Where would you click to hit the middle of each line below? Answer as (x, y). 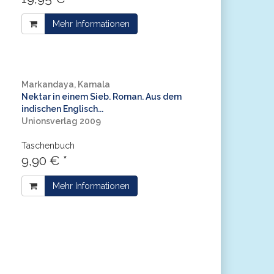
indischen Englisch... (62, 109)
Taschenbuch (48, 146)
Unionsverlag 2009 (61, 121)
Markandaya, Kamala (65, 84)
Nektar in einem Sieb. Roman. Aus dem (101, 97)
